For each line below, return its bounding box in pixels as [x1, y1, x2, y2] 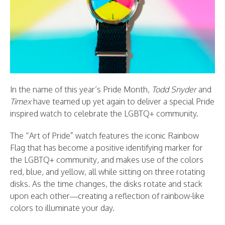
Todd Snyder [152, 84, 196, 94]
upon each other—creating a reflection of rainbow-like [10, 190, 204, 201]
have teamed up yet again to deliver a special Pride [31, 96, 214, 106]
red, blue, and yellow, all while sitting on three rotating [10, 166, 205, 177]
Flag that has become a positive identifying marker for [10, 142, 203, 153]
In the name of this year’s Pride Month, [10, 84, 152, 94]
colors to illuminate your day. [10, 202, 117, 213]
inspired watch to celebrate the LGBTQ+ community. [10, 108, 198, 119]
